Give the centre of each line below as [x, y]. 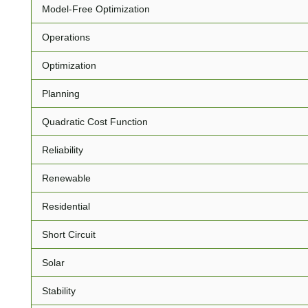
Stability [59, 291]
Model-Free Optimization [96, 9]
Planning [61, 93]
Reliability [63, 150]
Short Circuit [69, 234]
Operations [66, 37]
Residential [66, 206]
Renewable [66, 178]
